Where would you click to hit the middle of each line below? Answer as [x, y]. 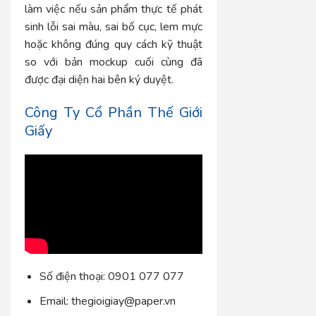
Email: [54, 301]
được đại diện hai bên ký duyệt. [99, 79]
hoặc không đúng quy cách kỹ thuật [114, 44]
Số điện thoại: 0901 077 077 [111, 277]
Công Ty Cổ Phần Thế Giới [114, 112]
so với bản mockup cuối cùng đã [114, 62]
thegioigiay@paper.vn [122, 301]
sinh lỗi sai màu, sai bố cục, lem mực [114, 26]
